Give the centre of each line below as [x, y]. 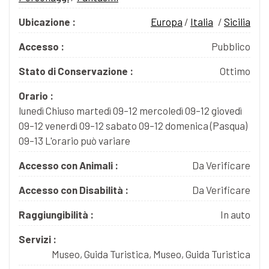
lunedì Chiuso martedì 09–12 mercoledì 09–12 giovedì [130, 110]
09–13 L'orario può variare [74, 140]
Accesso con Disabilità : [74, 189]
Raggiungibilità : [56, 214]
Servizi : [38, 239]
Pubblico [231, 46]
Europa [167, 21]
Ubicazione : [47, 21]
